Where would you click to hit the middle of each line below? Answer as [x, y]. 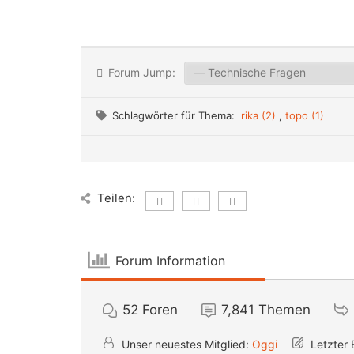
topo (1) [305, 116]
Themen [284, 310]
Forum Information [171, 260]
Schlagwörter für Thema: [177, 116]
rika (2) [260, 116]
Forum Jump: [140, 73]
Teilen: [116, 198]
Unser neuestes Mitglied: [185, 345]
